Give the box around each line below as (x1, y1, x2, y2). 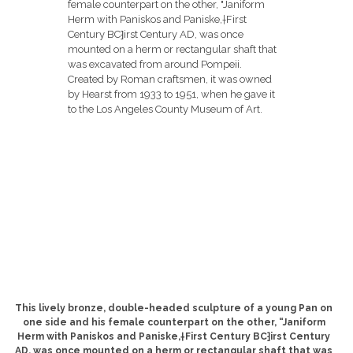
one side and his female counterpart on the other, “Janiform (22, 317, 325, 329)
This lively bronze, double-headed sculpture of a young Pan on (15, 303, 333, 314)
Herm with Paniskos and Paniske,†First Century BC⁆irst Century (17, 331, 331, 343)
